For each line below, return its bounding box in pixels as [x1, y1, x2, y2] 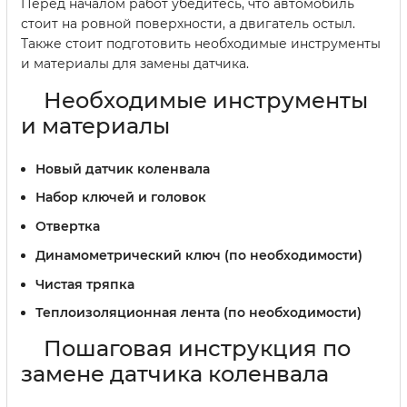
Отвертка [35, 218, 100, 235]
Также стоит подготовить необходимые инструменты [21, 35, 381, 52]
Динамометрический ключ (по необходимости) [35, 246, 362, 263]
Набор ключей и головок [35, 189, 206, 206]
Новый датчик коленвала [35, 160, 210, 177]
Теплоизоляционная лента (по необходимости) [35, 304, 362, 322]
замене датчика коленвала [21, 361, 329, 388]
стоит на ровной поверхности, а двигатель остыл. [21, 15, 355, 32]
